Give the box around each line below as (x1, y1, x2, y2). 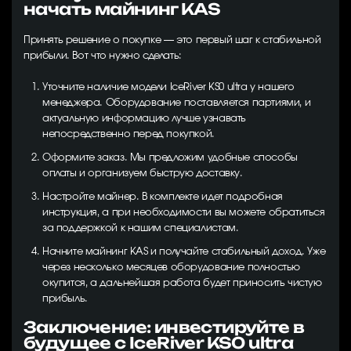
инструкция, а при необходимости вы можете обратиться (42, 208, 325, 218)
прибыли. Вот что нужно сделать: (24, 51, 182, 61)
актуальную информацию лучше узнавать (42, 114, 246, 124)
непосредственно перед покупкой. (42, 129, 215, 139)
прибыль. (42, 294, 88, 304)
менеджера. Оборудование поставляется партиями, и (42, 98, 311, 108)
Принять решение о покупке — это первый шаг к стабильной (24, 35, 321, 45)
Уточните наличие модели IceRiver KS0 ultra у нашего (42, 82, 295, 92)
